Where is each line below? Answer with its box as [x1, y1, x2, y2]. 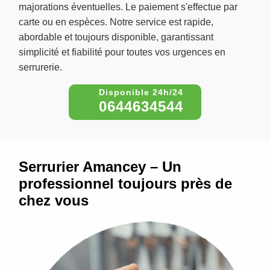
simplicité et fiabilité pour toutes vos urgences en [19, 47, 225, 58]
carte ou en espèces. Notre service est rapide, [19, 17, 213, 28]
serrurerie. [19, 62, 62, 73]
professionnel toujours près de [19, 175, 232, 192]
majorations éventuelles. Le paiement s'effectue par [19, 2, 237, 13]
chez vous [19, 192, 89, 209]
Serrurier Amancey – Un [19, 159, 181, 175]
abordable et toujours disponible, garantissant [19, 32, 213, 43]
